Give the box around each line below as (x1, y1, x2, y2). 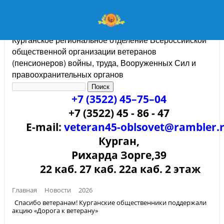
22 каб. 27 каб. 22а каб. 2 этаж (37, 162, 200, 176)
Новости (44, 185, 71, 194)
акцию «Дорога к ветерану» (12, 205, 98, 215)
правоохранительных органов (12, 68, 123, 80)
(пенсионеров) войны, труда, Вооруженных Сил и (12, 57, 196, 68)
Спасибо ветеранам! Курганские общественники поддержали (14, 198, 206, 207)
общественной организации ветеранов (12, 45, 156, 57)
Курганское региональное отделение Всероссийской (12, 34, 206, 45)
